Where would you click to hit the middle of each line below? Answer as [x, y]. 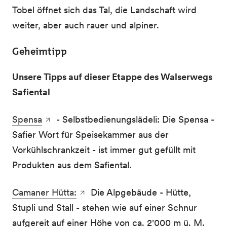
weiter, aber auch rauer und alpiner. [86, 25]
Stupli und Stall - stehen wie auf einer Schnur [105, 207]
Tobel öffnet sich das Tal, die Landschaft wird [104, 10]
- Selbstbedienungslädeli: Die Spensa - [134, 119]
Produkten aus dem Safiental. [72, 165]
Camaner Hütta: [44, 192]
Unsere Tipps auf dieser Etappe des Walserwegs [112, 77]
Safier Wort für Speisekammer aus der [90, 135]
